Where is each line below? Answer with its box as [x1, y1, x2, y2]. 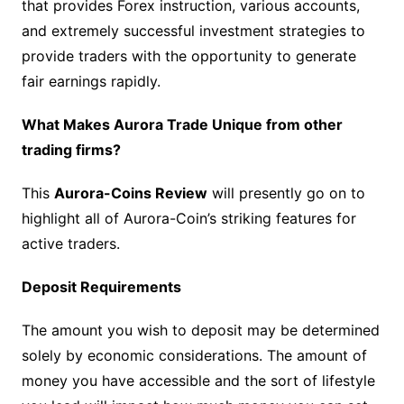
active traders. [21, 234, 120, 252]
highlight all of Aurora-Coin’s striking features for [21, 208, 356, 227]
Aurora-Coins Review [53, 183, 207, 202]
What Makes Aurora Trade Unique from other [21, 115, 343, 133]
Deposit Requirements [21, 277, 181, 296]
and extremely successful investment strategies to [21, 21, 365, 40]
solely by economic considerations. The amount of [21, 345, 367, 364]
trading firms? [21, 140, 121, 159]
